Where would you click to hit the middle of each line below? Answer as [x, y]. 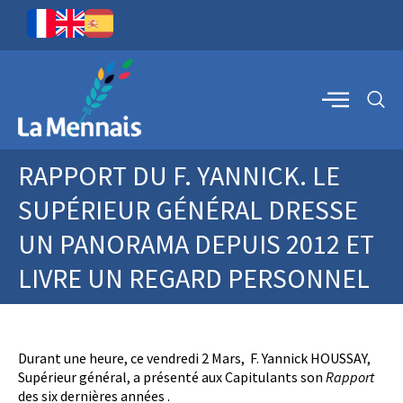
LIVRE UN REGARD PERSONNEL [194, 278]
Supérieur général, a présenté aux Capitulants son [172, 377]
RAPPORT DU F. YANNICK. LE [179, 175]
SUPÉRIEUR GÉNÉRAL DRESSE [188, 210]
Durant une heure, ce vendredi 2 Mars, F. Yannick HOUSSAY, [194, 358]
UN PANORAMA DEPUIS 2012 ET [196, 244]
